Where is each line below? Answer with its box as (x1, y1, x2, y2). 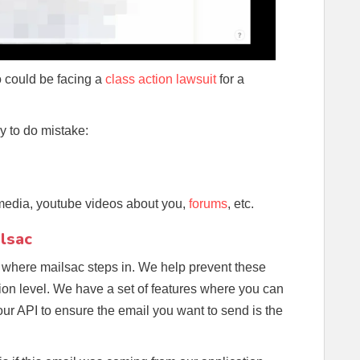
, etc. (227, 196, 254, 211)
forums (189, 196, 227, 211)
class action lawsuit (105, 72, 216, 86)
